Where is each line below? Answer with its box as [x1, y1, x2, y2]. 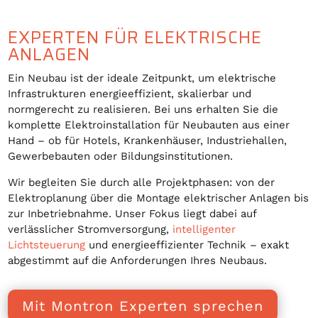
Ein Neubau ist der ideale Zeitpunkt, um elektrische [8, 72, 277, 84]
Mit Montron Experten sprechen [22, 297, 264, 314]
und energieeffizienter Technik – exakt [85, 238, 290, 251]
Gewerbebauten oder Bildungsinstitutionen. [8, 150, 234, 163]
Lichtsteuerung [8, 238, 86, 251]
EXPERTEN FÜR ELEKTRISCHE [8, 24, 263, 51]
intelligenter [172, 223, 236, 236]
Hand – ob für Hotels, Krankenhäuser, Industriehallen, [8, 134, 287, 147]
